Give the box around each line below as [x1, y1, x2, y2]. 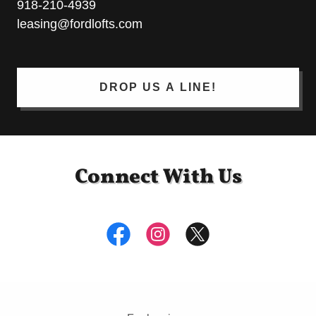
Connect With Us [74, 163, 242, 193]
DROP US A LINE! [99, 81, 217, 94]
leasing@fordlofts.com [17, 17, 142, 32]
